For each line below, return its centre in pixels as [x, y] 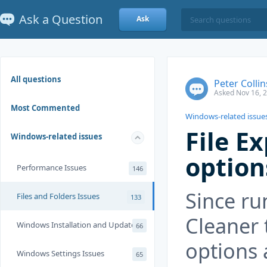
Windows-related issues [56, 136]
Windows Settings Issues [60, 253]
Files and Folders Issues [58, 196]
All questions [36, 79]
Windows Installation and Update [76, 225]
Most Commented [45, 108]
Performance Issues [52, 167]
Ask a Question [61, 19]
